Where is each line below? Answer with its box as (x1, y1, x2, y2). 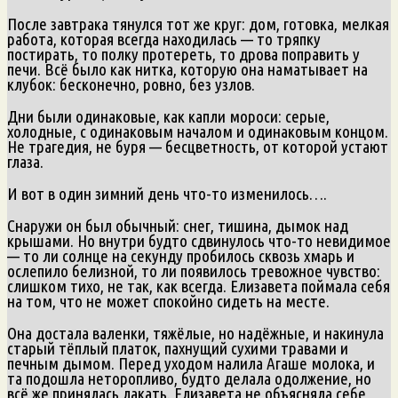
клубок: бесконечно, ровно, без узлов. (7, 74, 255, 94)
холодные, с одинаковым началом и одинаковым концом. (7, 121, 388, 141)
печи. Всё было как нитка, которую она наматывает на (7, 59, 368, 79)
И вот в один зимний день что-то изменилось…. (7, 183, 327, 203)
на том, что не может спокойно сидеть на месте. (7, 291, 330, 311)
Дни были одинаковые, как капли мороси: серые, (7, 106, 330, 126)
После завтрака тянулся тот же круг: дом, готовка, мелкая (7, 13, 389, 34)
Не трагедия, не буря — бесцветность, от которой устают (7, 136, 388, 156)
